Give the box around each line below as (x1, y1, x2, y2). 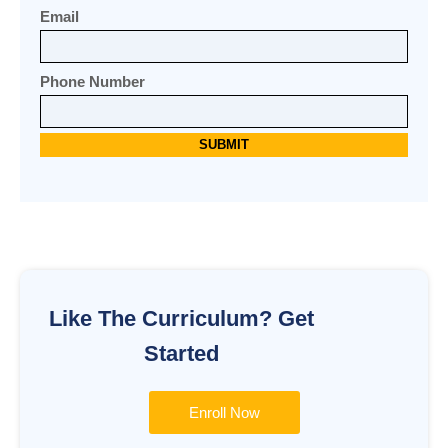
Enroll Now (188, 404, 260, 422)
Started (143, 341, 219, 367)
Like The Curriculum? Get (48, 306, 314, 332)
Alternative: (40, 187, 121, 205)
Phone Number (40, 73, 145, 91)
